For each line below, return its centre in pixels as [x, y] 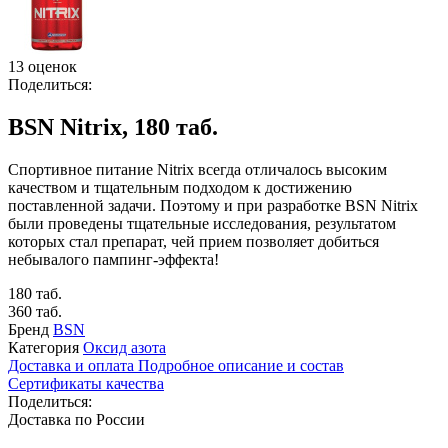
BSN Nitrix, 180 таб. [113, 126]
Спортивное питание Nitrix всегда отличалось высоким [197, 169]
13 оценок [42, 66]
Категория [43, 347]
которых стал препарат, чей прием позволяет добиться [193, 241]
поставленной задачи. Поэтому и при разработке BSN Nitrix [213, 205]
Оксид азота [124, 347]
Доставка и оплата [73, 365]
